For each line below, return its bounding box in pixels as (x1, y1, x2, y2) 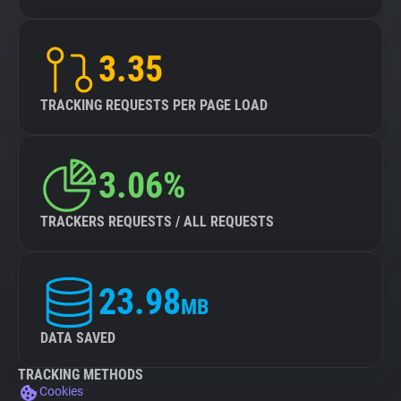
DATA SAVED (40, 329, 115, 346)
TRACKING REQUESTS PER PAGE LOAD (40, 97, 268, 114)
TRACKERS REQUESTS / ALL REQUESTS (40, 213, 274, 230)
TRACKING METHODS (18, 366, 143, 383)
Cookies (39, 384, 83, 398)
